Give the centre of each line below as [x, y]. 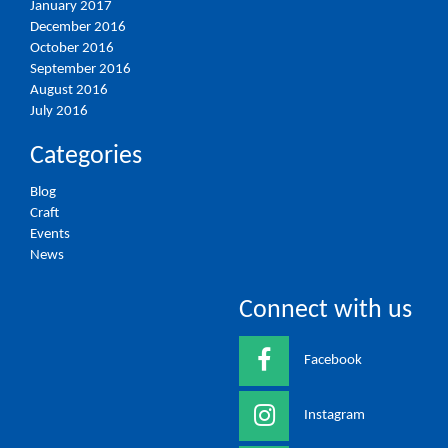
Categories [86, 156]
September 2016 [80, 69]
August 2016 [69, 90]
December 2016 [78, 27]
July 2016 [59, 111]
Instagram [334, 416]
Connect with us [325, 310]
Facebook [333, 361]
